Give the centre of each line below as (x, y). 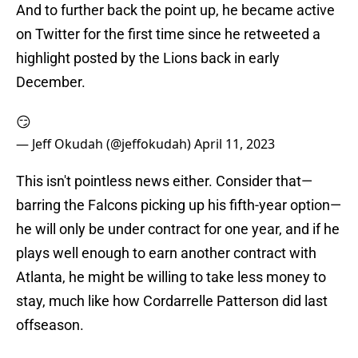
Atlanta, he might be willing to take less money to (171, 277)
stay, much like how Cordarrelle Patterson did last (172, 301)
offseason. (50, 325)
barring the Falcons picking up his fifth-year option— (179, 205)
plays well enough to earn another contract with (166, 253)
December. (51, 82)
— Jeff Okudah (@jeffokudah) (105, 144)
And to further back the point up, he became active (175, 10)
